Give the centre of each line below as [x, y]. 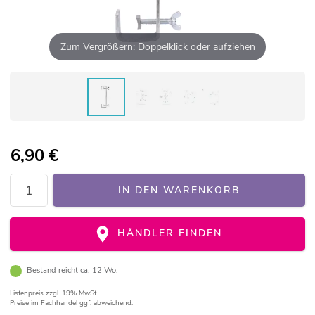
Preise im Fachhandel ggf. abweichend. [71, 303]
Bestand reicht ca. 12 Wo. [72, 271]
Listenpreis [28, 294]
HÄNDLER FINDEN [168, 233]
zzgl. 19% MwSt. [72, 294]
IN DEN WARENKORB [179, 191]
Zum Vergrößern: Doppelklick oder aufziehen [157, 46]
